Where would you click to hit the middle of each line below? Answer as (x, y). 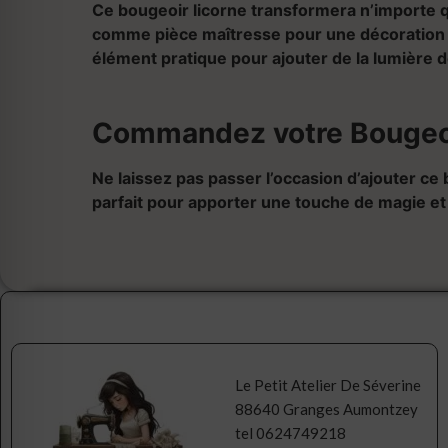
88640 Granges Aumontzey (326, 408)
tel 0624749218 (290, 432)
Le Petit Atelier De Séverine (327, 384)
